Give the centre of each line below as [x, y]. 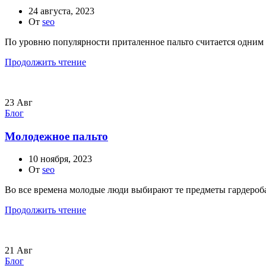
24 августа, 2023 [61, 11]
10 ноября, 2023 [60, 159]
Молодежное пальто [56, 136]
